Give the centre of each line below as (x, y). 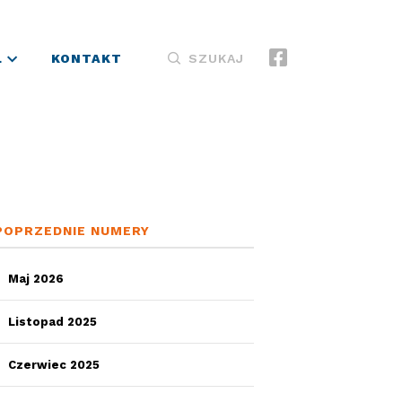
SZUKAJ (216, 58)
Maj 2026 (36, 279)
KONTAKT (87, 58)
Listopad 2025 (52, 322)
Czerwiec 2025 (54, 365)
